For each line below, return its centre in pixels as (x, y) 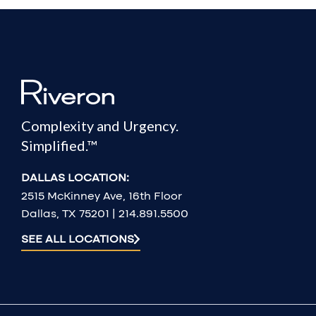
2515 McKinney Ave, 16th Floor (102, 195)
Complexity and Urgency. (100, 125)
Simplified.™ (59, 145)
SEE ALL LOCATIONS (78, 238)
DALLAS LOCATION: (75, 177)
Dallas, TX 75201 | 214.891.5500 (105, 213)
